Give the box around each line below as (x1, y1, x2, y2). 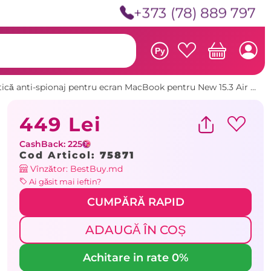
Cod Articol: (19, 149, 100, 161)
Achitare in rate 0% (83, 250, 188, 264)
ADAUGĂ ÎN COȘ (85, 222, 186, 237)
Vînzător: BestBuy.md (28, 163, 123, 174)
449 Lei (19, 112, 102, 136)
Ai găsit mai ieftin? (27, 176, 101, 186)
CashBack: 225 (19, 138, 82, 149)
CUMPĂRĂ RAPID (87, 195, 184, 209)
